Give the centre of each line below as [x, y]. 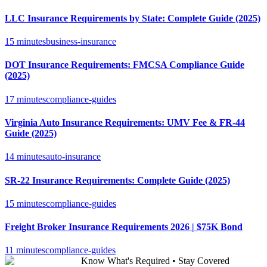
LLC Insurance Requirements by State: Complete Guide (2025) [133, 18]
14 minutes [25, 157]
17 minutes [25, 99]
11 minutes [25, 250]
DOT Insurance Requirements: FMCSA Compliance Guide [125, 65]
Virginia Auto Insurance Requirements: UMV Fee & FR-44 [125, 123]
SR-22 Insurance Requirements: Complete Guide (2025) [117, 180]
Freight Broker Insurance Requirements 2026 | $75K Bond [124, 227]
